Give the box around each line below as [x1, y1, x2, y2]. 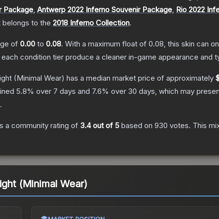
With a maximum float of [65, 39, 149, 49]
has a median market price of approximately [65, 73, 216, 83]
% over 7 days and [27, 87, 92, 96]
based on [119, 121, 154, 131]
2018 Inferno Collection [53, 18, 130, 28]
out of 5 [91, 121, 119, 131]
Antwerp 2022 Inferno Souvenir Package [37, 5, 172, 15]
